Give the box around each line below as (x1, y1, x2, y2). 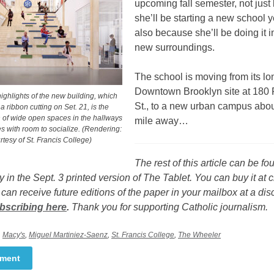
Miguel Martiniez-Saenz (29, 230, 108, 239)
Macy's (2, 230, 25, 239)
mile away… (134, 116, 188, 126)
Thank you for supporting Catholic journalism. (72, 201, 268, 212)
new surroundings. (134, 42, 215, 53)
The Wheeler (178, 230, 221, 239)
